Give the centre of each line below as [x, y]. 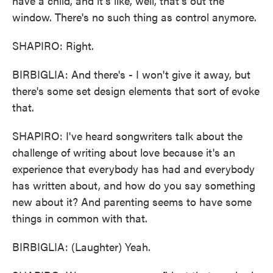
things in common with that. [80, 218]
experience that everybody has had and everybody [133, 168]
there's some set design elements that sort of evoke [136, 90]
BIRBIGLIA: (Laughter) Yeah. [81, 246]
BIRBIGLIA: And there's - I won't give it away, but [131, 74]
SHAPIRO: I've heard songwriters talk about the [127, 136]
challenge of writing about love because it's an [124, 152]
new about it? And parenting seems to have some [132, 201]
